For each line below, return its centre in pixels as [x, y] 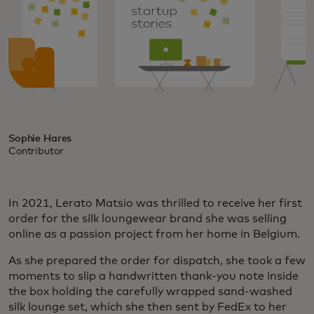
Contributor [36, 152]
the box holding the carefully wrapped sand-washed [150, 292]
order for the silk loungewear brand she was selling [148, 219]
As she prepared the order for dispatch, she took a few [157, 261]
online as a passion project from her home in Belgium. [154, 234]
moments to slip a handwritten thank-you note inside [153, 277]
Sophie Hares [40, 139]
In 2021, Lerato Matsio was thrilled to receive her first [155, 204]
